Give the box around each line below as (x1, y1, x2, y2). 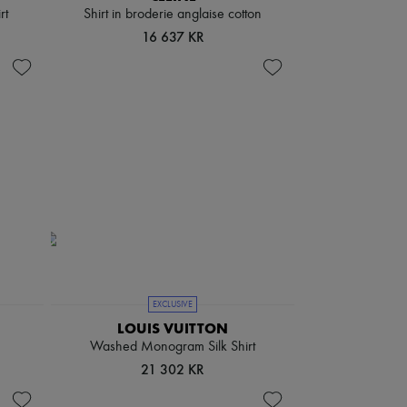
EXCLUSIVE (153, 300, 193, 309)
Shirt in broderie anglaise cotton (84, 7, 262, 22)
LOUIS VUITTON (117, 320, 228, 337)
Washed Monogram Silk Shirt (90, 340, 255, 354)
